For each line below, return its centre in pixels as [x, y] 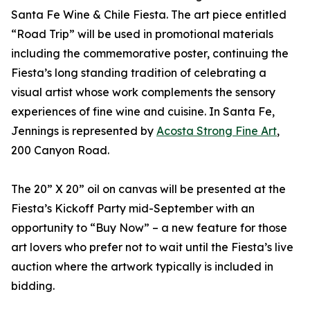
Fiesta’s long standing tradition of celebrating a [139, 73]
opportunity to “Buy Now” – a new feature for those [149, 228]
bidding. [33, 286]
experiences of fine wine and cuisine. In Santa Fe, [143, 112]
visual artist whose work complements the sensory [143, 92]
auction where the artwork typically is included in [142, 267]
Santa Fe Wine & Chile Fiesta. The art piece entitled [149, 15]
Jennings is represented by [84, 131]
